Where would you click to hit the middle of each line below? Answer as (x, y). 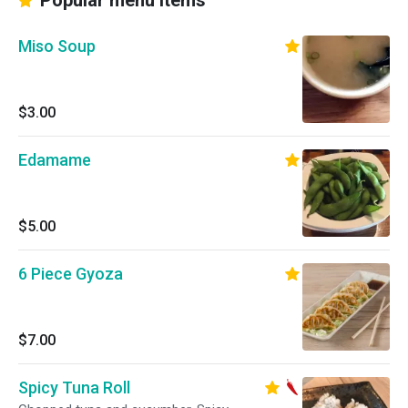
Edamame (55, 160)
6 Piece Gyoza (71, 274)
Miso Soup (57, 46)
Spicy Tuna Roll (74, 388)
